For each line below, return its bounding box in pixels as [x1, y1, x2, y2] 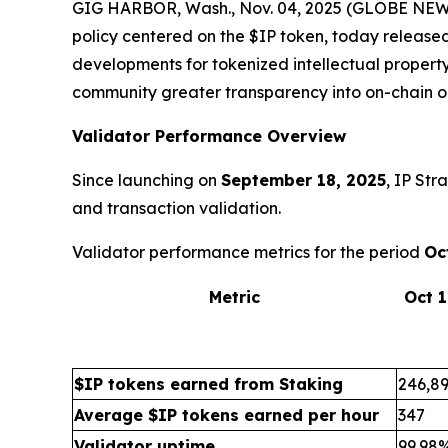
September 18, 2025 [221, 170, 386, 190]
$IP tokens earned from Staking [74, 374, 343, 394]
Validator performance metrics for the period [72, 242, 424, 262]
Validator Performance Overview [72, 126, 346, 146]
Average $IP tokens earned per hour [74, 405, 379, 425]
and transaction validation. [72, 198, 281, 218]
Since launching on [72, 170, 221, 190]
